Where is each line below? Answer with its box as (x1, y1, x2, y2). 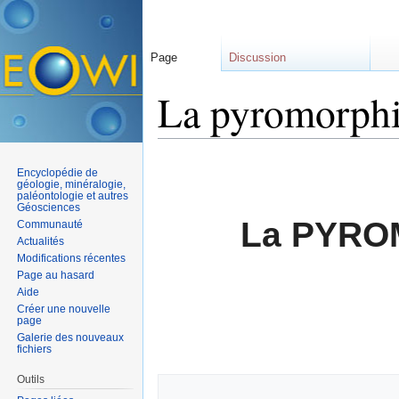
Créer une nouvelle (17, 302, 111, 315)
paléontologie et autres (17, 189, 129, 202)
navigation (204, 138, 262, 153)
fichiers (17, 342, 53, 355)
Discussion (229, 51, 286, 64)
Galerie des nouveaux (17, 330, 125, 344)
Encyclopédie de (17, 166, 99, 179)
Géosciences (17, 200, 81, 214)
